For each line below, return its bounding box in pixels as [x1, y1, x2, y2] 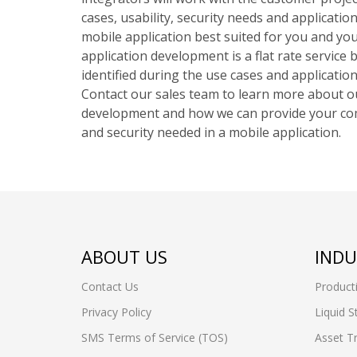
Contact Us [81, 279, 139, 294]
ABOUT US [81, 245, 167, 269]
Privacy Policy [81, 304, 151, 320]
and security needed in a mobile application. [81, 124, 341, 141]
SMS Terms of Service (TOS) [81, 330, 228, 345]
